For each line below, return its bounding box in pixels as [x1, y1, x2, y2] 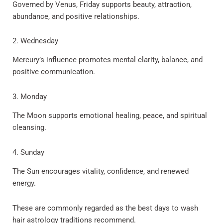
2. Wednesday [12, 36, 58, 46]
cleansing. [12, 123, 46, 132]
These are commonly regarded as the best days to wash [12, 203, 198, 213]
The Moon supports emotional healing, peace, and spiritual [12, 111, 207, 120]
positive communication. [12, 67, 95, 77]
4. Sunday [12, 147, 44, 157]
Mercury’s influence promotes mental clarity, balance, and [12, 55, 203, 65]
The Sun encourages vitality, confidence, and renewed [12, 167, 189, 176]
